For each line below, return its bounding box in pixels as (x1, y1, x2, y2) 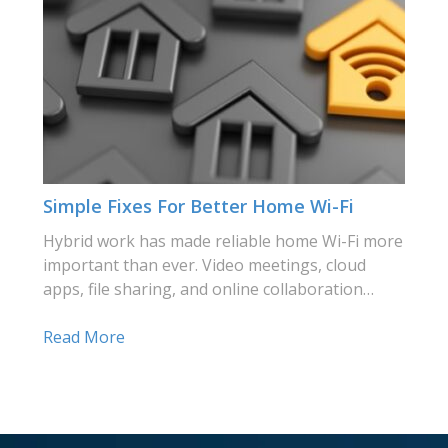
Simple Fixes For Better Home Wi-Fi (43, 194, 354, 218)
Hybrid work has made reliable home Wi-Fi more (43, 230, 403, 252)
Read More (43, 326, 125, 348)
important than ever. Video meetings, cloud (43, 254, 366, 276)
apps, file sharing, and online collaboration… (43, 278, 374, 300)
